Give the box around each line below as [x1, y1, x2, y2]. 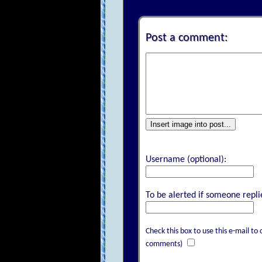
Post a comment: [145, 32, 227, 44]
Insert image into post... [150, 119, 231, 129]
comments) [145, 240, 182, 248]
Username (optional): [145, 154, 226, 164]
